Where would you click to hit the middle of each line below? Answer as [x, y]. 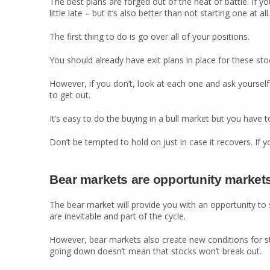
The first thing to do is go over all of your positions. [149, 36]
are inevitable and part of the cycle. [118, 216]
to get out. [70, 95]
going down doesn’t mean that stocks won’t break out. [155, 251]
